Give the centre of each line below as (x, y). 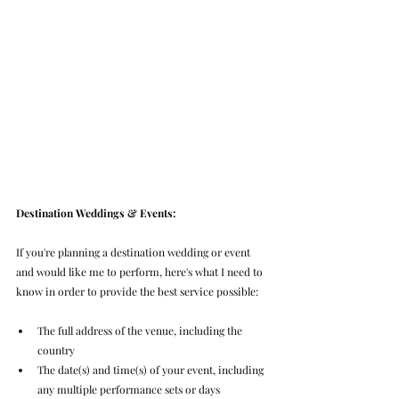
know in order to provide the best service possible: (137, 292)
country (56, 350)
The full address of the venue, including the (141, 331)
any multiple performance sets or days (129, 390)
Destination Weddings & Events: (96, 213)
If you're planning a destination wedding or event (134, 252)
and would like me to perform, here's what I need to (141, 272)
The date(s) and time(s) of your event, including (152, 370)
